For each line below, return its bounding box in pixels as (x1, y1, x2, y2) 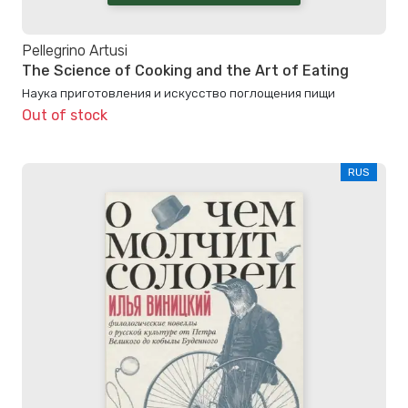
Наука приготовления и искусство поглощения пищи (22, 86, 335, 101)
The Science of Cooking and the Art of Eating (22, 61, 349, 79)
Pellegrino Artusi (22, 41, 127, 59)
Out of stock (22, 107, 107, 125)
